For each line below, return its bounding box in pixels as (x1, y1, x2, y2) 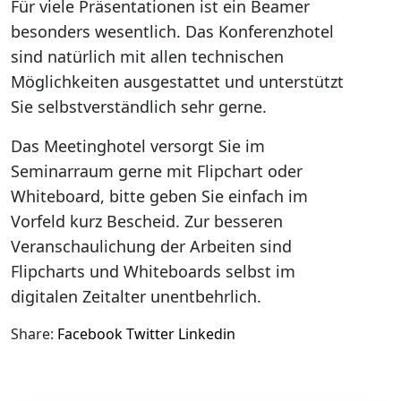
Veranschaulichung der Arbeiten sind (11, 235, 292, 257)
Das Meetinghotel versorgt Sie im (11, 135, 265, 157)
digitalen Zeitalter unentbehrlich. (11, 286, 261, 307)
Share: (11, 324, 54, 344)
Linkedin (178, 324, 235, 344)
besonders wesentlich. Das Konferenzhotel (11, 21, 334, 42)
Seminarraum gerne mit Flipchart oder (11, 160, 303, 182)
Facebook (57, 324, 123, 344)
